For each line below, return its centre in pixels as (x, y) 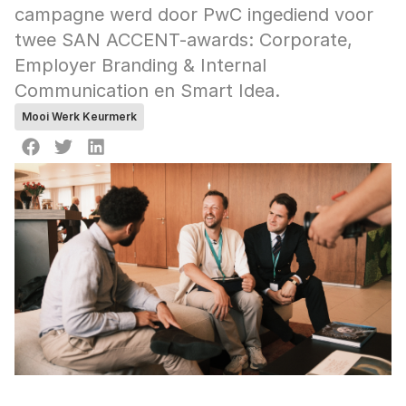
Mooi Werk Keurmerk (79, 116)
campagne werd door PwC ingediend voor (194, 14)
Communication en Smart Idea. (147, 91)
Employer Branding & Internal (140, 65)
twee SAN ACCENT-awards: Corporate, (184, 40)
